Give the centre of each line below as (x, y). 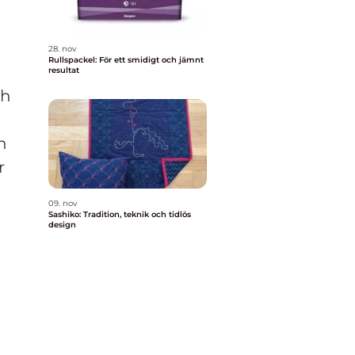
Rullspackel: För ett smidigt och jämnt (126, 60)
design (62, 225)
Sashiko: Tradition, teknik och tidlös (120, 214)
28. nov (62, 49)
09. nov (63, 203)
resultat (64, 70)
